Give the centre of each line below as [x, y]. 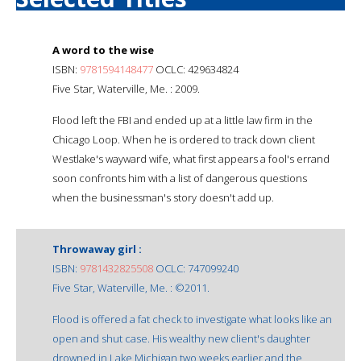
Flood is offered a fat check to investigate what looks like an [192, 319]
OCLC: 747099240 [196, 268]
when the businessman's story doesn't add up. [163, 197]
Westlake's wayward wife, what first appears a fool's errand [191, 158]
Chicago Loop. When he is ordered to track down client [184, 139]
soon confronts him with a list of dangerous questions [180, 178]
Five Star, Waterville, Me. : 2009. [126, 88]
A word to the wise [103, 50]
